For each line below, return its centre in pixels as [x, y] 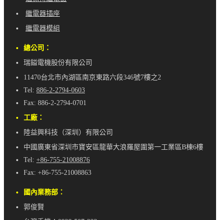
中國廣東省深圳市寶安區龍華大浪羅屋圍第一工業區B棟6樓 [113, 147]
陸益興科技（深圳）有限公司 [68, 133]
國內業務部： [44, 192]
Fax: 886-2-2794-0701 [55, 103]
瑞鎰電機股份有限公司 [58, 63]
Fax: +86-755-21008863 [57, 173]
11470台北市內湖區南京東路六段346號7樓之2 [92, 78]
